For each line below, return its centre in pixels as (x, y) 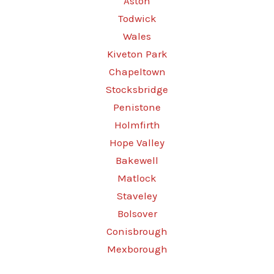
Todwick (137, 18)
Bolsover (137, 213)
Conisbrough (137, 231)
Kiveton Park (137, 54)
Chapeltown (137, 72)
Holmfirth (137, 125)
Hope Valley (137, 143)
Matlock (137, 178)
